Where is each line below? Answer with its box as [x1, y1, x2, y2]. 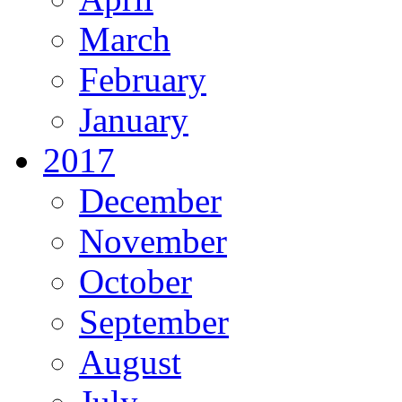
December [79, 180, 222, 220]
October [79, 261, 192, 301]
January [79, 100, 188, 139]
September [79, 301, 229, 341]
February [79, 59, 206, 99]
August [79, 342, 181, 381]
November [79, 221, 227, 260]
